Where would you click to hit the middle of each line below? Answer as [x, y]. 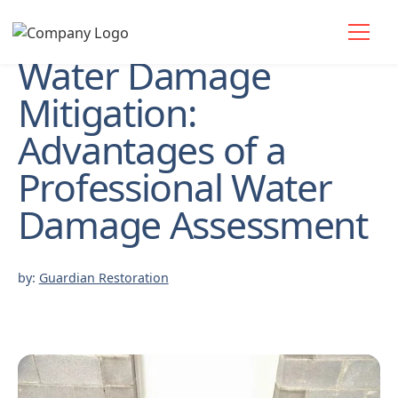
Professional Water [175, 187]
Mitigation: [107, 112]
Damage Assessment [192, 224]
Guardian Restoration [103, 278]
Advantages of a [151, 150]
